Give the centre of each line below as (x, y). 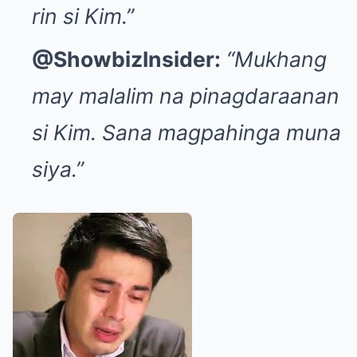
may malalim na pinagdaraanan (186, 95)
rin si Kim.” (83, 16)
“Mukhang (277, 59)
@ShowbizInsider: (126, 59)
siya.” (58, 169)
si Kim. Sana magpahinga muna (186, 132)
